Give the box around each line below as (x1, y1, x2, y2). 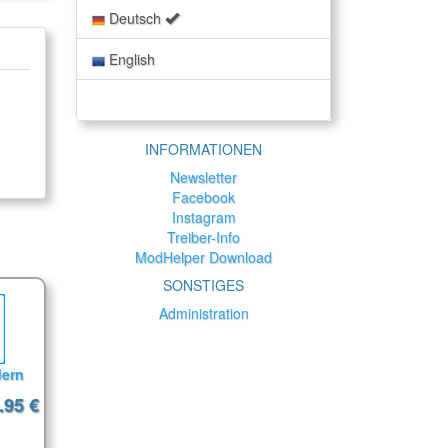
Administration (158, 303, 249, 324)
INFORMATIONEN (145, 139, 262, 160)
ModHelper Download (135, 247, 272, 268)
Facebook (172, 187, 235, 208)
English (105, 49, 155, 70)
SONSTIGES (163, 275, 244, 296)
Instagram (171, 207, 236, 228)
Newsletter (170, 167, 237, 188)
